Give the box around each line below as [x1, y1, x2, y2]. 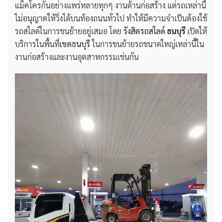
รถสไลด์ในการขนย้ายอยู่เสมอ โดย [15, 26, 123, 37]
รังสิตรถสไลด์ [123, 26, 167, 37]
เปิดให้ [185, 26, 207, 37]
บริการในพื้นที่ [15, 39, 59, 50]
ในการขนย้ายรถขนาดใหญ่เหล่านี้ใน [90, 39, 204, 50]
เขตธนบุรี [59, 39, 90, 50]
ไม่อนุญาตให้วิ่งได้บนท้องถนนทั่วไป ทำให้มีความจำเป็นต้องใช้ [15, 13, 207, 24]
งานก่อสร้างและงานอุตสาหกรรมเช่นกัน [15, 52, 139, 62]
